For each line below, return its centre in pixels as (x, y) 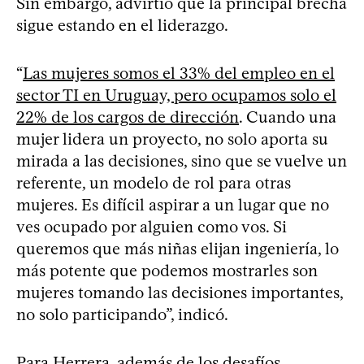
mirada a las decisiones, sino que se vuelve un (182, 160)
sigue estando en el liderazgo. (122, 25)
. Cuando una (288, 117)
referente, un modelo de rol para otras (154, 182)
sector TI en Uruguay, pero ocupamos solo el (176, 95)
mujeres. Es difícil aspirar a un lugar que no (173, 204)
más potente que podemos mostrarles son (167, 270)
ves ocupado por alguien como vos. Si (152, 226)
